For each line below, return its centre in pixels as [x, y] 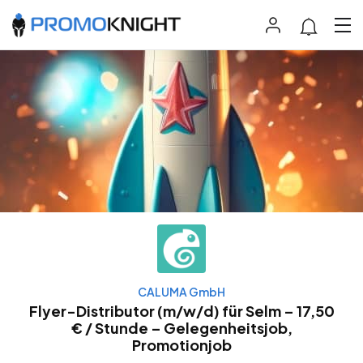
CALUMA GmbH [181, 292]
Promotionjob [181, 345]
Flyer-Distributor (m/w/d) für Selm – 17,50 [181, 311]
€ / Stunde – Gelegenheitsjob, [181, 328]
